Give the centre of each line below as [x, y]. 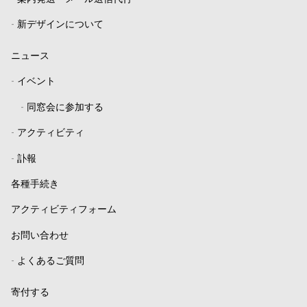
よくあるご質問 [51, 262]
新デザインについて [60, 25]
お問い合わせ [40, 236]
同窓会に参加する [65, 108]
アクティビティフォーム [64, 210]
